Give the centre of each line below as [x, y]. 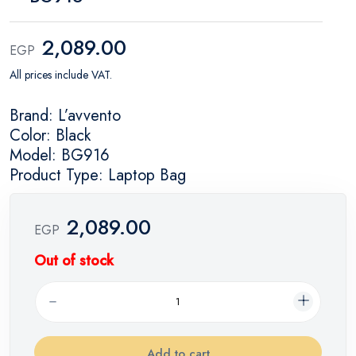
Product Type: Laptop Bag [98, 175]
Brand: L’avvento [65, 115]
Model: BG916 [60, 155]
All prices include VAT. [61, 74]
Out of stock [74, 260]
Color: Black [50, 135]
